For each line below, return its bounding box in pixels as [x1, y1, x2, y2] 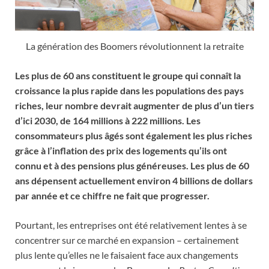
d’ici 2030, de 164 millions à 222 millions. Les [15, 114, 201, 126]
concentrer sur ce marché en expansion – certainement [15, 234, 239, 246]
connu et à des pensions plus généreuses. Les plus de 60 [15, 159, 249, 171]
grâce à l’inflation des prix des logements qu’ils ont [15, 144, 227, 156]
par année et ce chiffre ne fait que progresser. [15, 189, 210, 201]
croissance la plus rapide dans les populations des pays [15, 84, 244, 96]
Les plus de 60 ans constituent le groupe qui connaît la [15, 69, 241, 81]
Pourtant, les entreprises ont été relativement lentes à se [15, 219, 247, 231]
